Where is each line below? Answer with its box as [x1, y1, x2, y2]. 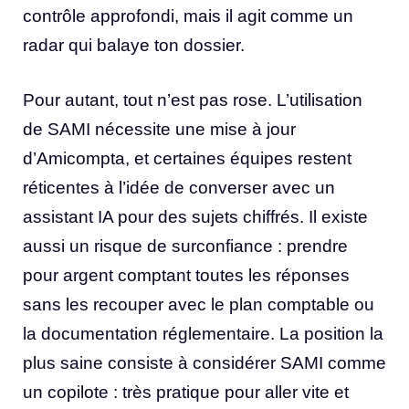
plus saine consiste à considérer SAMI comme [23, 353, 386, 373]
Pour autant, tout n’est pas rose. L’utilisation [23, 90, 362, 110]
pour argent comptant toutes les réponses [23, 266, 350, 286]
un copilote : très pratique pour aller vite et [23, 383, 349, 403]
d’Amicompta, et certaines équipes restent [23, 149, 351, 169]
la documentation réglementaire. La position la [23, 324, 383, 344]
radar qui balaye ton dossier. [23, 35, 245, 55]
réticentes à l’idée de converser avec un [23, 178, 335, 198]
